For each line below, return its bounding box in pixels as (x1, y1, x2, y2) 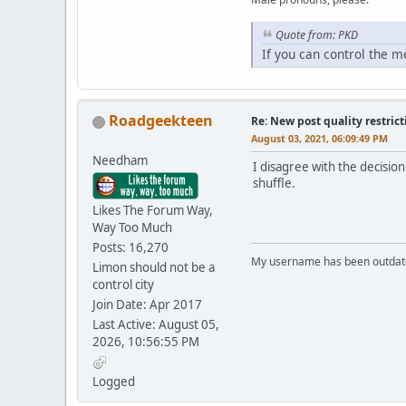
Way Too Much (92, 218, 172, 236)
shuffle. (253, 174, 295, 191)
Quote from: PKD (275, 27, 358, 43)
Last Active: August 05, (92, 315, 219, 333)
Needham (92, 151, 148, 169)
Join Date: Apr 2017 (92, 295, 202, 313)
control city (92, 275, 154, 293)
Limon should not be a (92, 258, 215, 275)
